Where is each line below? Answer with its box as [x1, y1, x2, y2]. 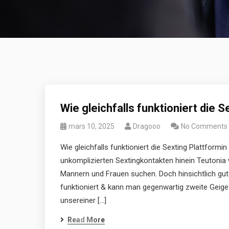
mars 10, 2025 [68, 122, 114, 130]
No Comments [181, 122, 227, 130]
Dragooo [133, 122, 161, 130]
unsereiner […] [60, 196, 106, 205]
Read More [67, 216, 105, 224]
